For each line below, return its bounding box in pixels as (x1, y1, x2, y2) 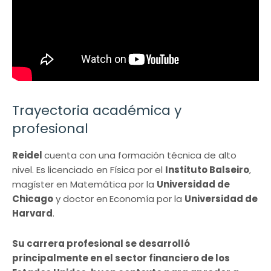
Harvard (12, 206, 53, 220)
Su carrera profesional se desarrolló (12, 237, 190, 250)
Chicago (12, 192, 53, 205)
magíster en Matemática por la (12, 177, 157, 191)
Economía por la (109, 192, 184, 205)
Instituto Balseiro (165, 163, 249, 176)
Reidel (12, 148, 44, 162)
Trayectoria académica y (12, 100, 181, 120)
